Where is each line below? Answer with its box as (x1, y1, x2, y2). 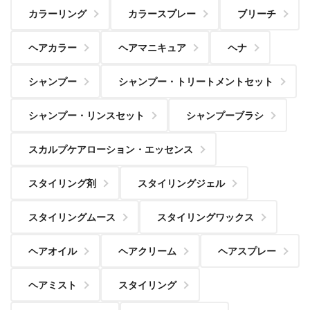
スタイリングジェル (138, 176, 225, 190)
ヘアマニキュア (118, 40, 186, 55)
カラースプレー (128, 6, 196, 21)
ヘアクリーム (118, 244, 176, 258)
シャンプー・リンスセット (28, 108, 145, 122)
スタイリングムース (28, 210, 116, 224)
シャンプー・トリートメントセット (118, 74, 273, 89)
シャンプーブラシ (186, 108, 264, 122)
